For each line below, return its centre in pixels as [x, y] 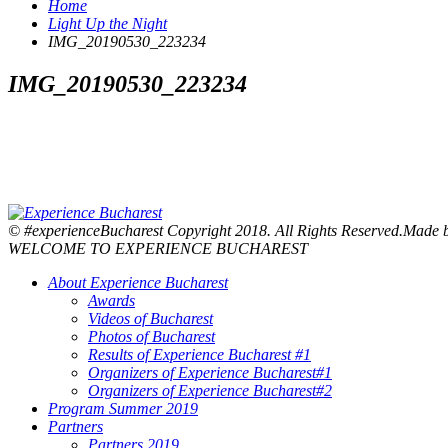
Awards [111, 300]
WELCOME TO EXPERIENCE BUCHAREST [158, 248]
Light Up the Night [107, 24]
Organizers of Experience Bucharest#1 [210, 372]
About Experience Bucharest [138, 282]
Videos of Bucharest [150, 318]
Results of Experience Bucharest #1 [199, 354]
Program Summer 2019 [123, 408]
